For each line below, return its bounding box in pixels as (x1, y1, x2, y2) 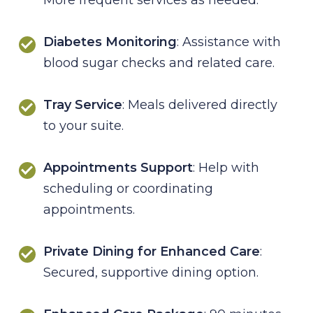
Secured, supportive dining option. (43, 264, 259, 280)
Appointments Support (43, 159, 193, 175)
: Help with (193, 159, 259, 175)
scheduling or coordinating (43, 180, 213, 196)
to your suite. (43, 117, 124, 133)
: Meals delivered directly (122, 96, 277, 112)
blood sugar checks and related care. (43, 54, 275, 71)
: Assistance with (177, 34, 281, 50)
